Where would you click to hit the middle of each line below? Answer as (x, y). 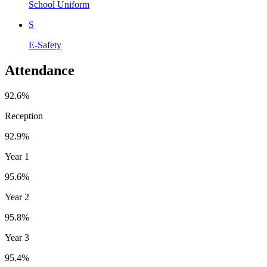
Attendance (40, 71)
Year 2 (17, 197)
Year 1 (17, 156)
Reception (24, 116)
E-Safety (45, 45)
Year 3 (17, 237)
